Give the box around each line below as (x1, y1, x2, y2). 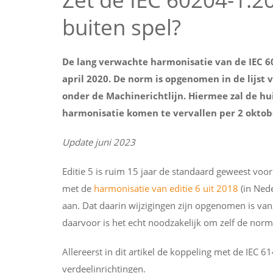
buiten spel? (62, 13, 181, 41)
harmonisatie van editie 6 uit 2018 (94, 182, 241, 194)
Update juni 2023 (62, 136, 135, 148)
